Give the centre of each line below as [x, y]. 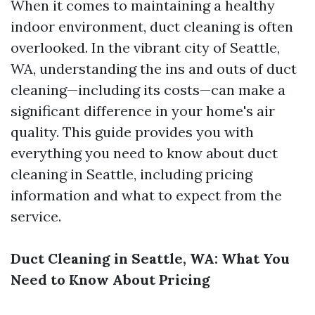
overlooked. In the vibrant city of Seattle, [145, 47]
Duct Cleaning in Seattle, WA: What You [150, 258]
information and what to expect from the [146, 195]
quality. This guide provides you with [132, 132]
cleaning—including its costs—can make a [148, 90]
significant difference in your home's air [143, 111]
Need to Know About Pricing [110, 279]
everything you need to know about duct [144, 153]
